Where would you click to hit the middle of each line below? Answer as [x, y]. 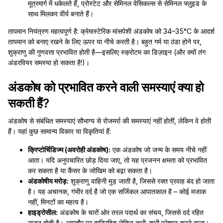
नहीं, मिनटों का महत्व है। [58, 202]
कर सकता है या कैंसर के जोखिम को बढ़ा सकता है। [90, 170]
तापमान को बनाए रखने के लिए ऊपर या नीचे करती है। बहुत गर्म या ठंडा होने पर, [105, 42]
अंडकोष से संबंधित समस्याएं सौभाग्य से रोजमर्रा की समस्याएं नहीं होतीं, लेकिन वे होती [110, 121]
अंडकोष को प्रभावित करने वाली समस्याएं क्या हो [106, 87]
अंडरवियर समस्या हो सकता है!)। [49, 62]
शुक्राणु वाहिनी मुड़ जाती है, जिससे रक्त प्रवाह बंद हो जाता [142, 181]
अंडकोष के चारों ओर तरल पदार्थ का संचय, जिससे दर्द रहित [131, 212]
